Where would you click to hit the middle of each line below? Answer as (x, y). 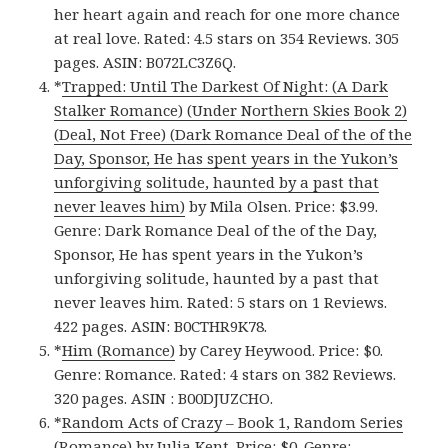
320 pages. (93, 397)
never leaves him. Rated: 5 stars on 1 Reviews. (221, 301)
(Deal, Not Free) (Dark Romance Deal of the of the (233, 133)
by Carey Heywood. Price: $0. (279, 349)
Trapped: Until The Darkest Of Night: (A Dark (225, 85)
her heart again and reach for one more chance (227, 13)
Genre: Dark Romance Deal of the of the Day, (216, 229)
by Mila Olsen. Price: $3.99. (282, 205)
